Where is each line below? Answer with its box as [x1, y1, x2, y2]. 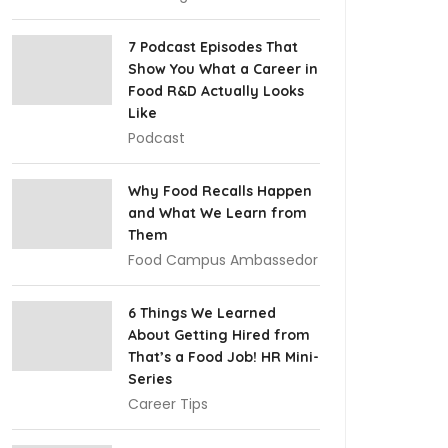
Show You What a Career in [128, 60, 318, 78]
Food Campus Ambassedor [128, 250, 318, 270]
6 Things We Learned [128, 304, 276, 322]
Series [128, 370, 172, 388]
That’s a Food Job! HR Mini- [128, 348, 319, 366]
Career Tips [128, 394, 208, 414]
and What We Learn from [128, 204, 307, 222]
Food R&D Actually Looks [128, 82, 304, 100]
